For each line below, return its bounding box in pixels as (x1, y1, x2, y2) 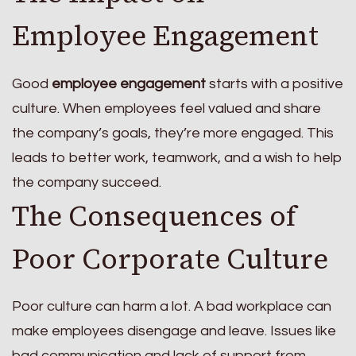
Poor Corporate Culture (12, 239, 328, 278)
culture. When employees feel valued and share (12, 100, 321, 116)
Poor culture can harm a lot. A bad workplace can (12, 299, 331, 315)
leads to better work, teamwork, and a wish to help (12, 149, 342, 165)
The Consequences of (12, 196, 296, 235)
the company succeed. (12, 174, 161, 190)
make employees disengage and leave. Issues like (12, 323, 336, 339)
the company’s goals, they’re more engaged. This (12, 125, 334, 141)
